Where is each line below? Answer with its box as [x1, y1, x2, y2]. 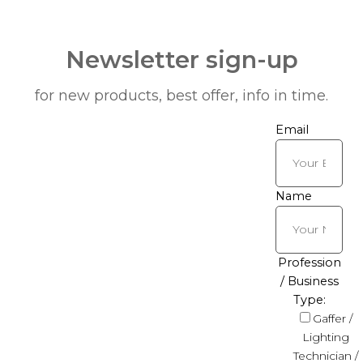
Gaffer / [312, 310, 352, 326]
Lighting [302, 329, 349, 344]
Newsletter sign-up [65, 45, 298, 75]
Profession [277, 254, 341, 270]
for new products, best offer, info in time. [35, 87, 328, 105]
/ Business [280, 273, 339, 288]
